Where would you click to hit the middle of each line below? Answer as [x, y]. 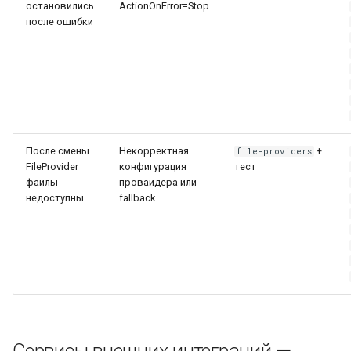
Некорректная [154, 151]
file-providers [275, 151]
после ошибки [60, 22]
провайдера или [158, 182]
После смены [58, 151]
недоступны [55, 198]
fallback [137, 198]
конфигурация [153, 166]
